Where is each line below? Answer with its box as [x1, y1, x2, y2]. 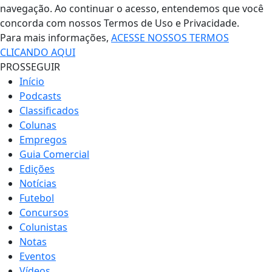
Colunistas [19, 220, 67, 234]
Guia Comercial [19, 147, 89, 161]
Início [19, 74, 44, 88]
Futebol [19, 191, 54, 205]
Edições [19, 161, 55, 175]
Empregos [19, 132, 67, 146]
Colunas [19, 118, 56, 132]
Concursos [19, 205, 69, 219]
